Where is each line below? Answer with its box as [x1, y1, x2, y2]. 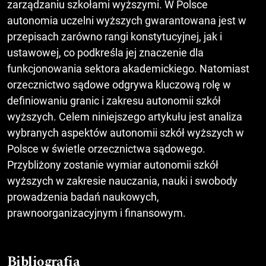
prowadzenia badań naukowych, [7, 190, 159, 203]
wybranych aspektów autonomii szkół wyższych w [7, 126, 244, 139]
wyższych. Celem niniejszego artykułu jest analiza [7, 110, 242, 123]
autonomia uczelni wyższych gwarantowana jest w [7, 14, 246, 27]
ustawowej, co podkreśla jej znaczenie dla [7, 46, 204, 59]
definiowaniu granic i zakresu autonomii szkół [7, 94, 221, 107]
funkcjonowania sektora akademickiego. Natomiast [7, 62, 249, 75]
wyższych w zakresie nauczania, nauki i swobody [7, 174, 237, 187]
